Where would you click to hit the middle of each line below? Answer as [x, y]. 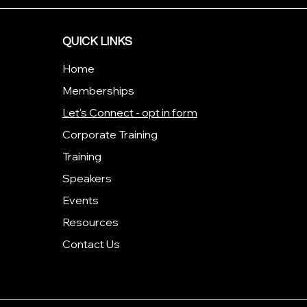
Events [80, 200]
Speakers [87, 178]
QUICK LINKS [97, 42]
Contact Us [91, 244]
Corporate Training [110, 134]
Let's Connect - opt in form [130, 112]
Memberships [98, 90]
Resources [90, 222]
